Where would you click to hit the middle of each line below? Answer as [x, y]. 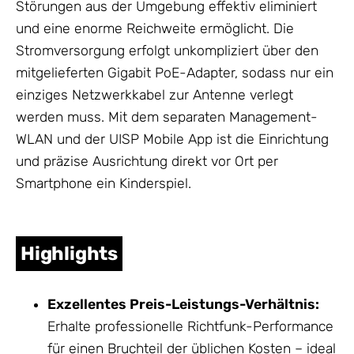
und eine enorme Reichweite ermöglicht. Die [155, 29]
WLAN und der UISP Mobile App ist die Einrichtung [172, 139]
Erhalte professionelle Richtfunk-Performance [190, 326]
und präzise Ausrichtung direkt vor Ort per [147, 162]
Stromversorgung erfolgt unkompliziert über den [167, 51]
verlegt [269, 95]
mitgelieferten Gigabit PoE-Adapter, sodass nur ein [175, 73]
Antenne [219, 95]
